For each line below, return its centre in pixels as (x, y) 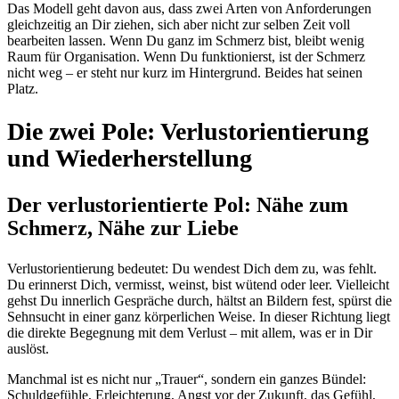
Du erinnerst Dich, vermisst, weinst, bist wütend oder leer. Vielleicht (198, 284)
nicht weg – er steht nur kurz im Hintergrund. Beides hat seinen (185, 73)
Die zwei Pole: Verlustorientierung (188, 131)
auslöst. (28, 348)
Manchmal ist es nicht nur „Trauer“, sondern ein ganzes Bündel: (187, 379)
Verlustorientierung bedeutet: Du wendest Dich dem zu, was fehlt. (192, 268)
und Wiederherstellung (130, 158)
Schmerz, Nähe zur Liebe (123, 228)
